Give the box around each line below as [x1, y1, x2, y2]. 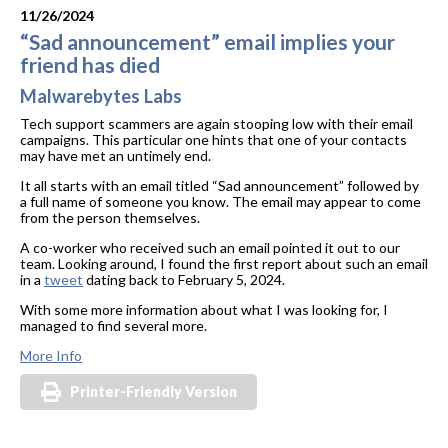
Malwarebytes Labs [20, 85, 182, 108]
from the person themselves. [20, 209, 200, 227]
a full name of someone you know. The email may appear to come [20, 193, 421, 211]
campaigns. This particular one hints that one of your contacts [20, 131, 407, 149]
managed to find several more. [20, 317, 207, 335]
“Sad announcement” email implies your [20, 29, 395, 55]
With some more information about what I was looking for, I [20, 301, 388, 319]
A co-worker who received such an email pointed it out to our [20, 239, 400, 257]
